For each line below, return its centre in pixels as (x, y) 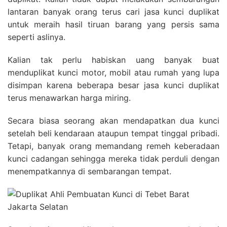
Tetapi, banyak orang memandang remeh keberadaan (113, 146)
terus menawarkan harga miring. (69, 98)
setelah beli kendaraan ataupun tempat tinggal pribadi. (113, 134)
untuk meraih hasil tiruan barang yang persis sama (113, 25)
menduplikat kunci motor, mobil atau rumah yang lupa (113, 73)
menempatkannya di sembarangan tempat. (89, 172)
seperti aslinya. (36, 37)
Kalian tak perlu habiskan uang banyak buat (113, 60)
